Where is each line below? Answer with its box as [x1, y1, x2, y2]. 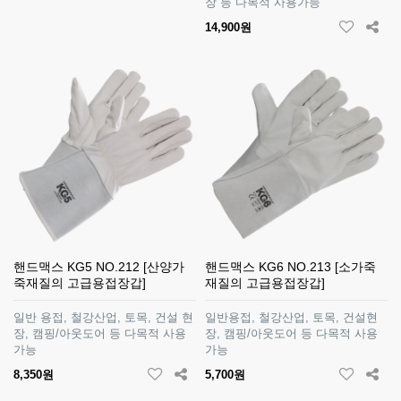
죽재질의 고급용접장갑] [13, 276, 146, 290]
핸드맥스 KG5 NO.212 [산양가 [13, 260, 184, 274]
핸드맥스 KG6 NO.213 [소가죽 [205, 260, 376, 274]
